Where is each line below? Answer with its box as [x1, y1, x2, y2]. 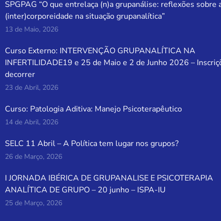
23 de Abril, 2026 [5, 83, 59, 93]
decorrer [5, 69, 36, 80]
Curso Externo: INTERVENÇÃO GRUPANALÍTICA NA [5, 45, 196, 57]
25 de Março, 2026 [5, 198, 63, 208]
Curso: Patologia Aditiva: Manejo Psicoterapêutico [5, 104, 183, 115]
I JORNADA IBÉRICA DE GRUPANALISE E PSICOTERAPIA [5, 173, 214, 184]
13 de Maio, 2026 [5, 25, 59, 35]
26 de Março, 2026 [5, 152, 63, 162]
